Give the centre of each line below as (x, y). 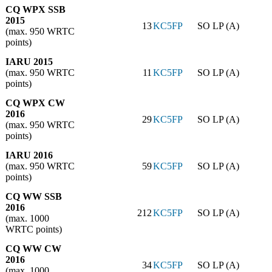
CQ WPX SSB (36, 10)
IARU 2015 (29, 62)
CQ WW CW (33, 249)
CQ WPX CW (35, 103)
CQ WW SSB (34, 197)
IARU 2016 (29, 155)
